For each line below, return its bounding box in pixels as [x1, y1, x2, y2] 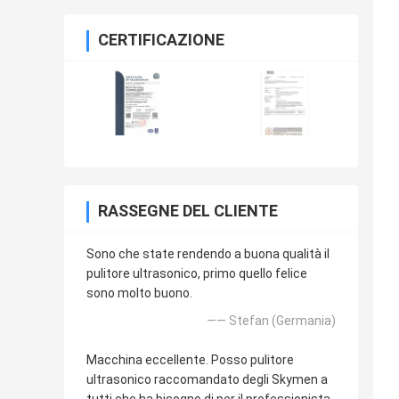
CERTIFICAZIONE [98, 30, 224, 50]
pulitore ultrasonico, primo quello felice [86, 266, 307, 281]
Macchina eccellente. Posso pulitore [86, 353, 294, 368]
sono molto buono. [86, 286, 192, 301]
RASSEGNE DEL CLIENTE [98, 201, 278, 221]
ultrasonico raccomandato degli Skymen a [86, 372, 328, 387]
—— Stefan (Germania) [207, 313, 336, 329]
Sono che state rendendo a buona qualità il [86, 247, 330, 262]
